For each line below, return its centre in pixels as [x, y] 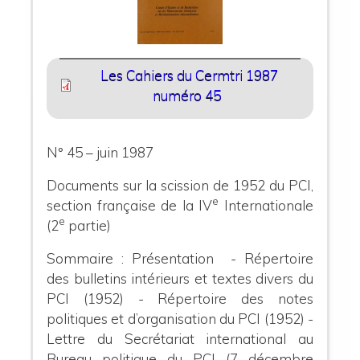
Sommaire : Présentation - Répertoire [180, 258]
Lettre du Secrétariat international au [180, 338]
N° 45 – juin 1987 [100, 152]
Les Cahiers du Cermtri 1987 [190, 76]
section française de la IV [130, 205]
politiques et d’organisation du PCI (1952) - [180, 318]
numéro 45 [186, 96]
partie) [88, 225]
